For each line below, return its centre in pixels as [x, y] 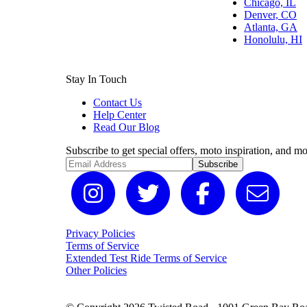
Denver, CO [270, 15]
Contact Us [118, 103]
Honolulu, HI [273, 40]
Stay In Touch [96, 79]
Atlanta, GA [271, 27]
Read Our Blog [126, 127]
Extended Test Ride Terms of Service [146, 258]
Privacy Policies [100, 234]
